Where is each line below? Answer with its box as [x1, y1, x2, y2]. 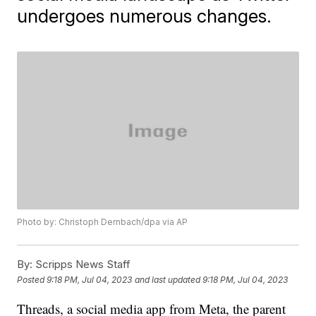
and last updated [135, 274, 201, 285]
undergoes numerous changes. [17, 5, 272, 27]
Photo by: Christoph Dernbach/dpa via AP [17, 217, 188, 228]
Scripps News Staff [32, 257, 131, 272]
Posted [17, 274, 47, 285]
